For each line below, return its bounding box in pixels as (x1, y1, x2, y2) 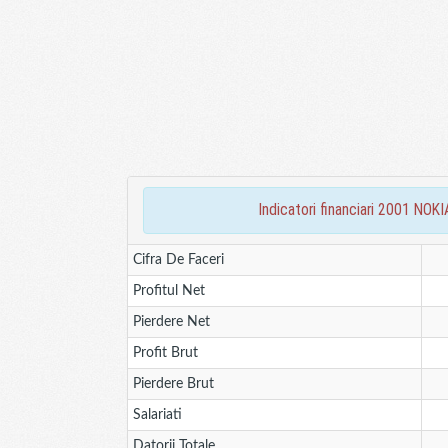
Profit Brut (133, 346, 198, 360)
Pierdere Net (133, 315, 210, 329)
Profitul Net (133, 284, 205, 298)
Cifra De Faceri (133, 253, 224, 267)
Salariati (133, 408, 182, 422)
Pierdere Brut (133, 377, 214, 391)
